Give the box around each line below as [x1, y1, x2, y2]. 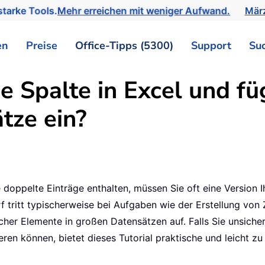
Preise [26, 38, 57, 53]
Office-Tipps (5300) [75, 38, 173, 53]
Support [191, 38, 231, 53]
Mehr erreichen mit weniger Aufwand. [58, 4, 234, 17]
